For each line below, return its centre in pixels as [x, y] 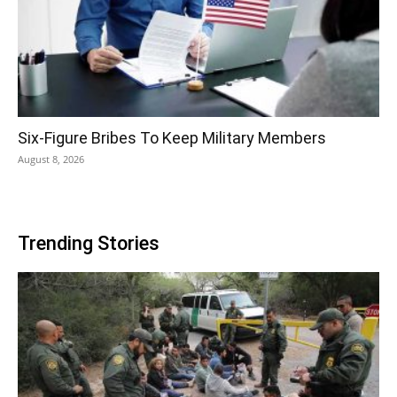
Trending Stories [89, 244]
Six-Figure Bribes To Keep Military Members [172, 138]
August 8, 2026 [51, 160]
